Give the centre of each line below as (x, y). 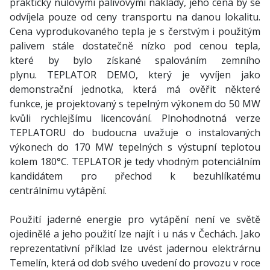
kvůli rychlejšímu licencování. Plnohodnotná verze (135, 118)
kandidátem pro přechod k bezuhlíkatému (135, 176)
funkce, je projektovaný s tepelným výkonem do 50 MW (135, 104)
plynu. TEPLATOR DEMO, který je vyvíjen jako (135, 75)
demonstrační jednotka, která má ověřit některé (135, 89)
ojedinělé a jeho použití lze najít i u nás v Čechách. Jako (135, 234)
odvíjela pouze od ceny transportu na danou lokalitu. (135, 17)
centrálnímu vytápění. (58, 190)
